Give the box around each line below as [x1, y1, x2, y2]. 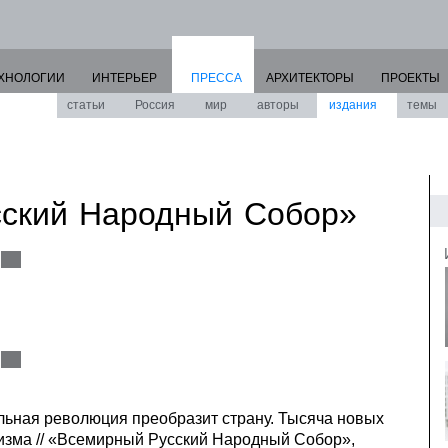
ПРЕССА [191, 71, 242, 85]
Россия [135, 98, 175, 112]
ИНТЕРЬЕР [92, 71, 157, 85]
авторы [257, 98, 299, 112]
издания [329, 98, 377, 112]
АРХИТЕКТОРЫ [266, 71, 354, 85]
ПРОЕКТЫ [381, 71, 440, 85]
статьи [67, 98, 105, 112]
